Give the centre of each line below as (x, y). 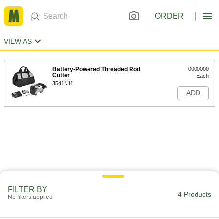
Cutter (61, 75)
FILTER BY (28, 189)
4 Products (195, 194)
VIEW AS (18, 41)
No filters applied (30, 197)
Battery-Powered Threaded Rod (96, 69)
